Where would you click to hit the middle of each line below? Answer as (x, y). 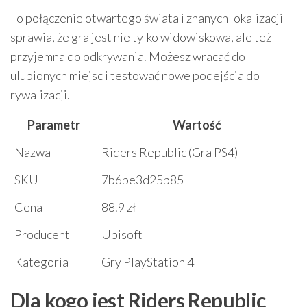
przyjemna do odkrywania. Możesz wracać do (128, 56)
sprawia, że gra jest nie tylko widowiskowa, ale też (141, 37)
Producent (42, 234)
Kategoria (41, 262)
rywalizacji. (40, 95)
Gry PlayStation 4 (148, 262)
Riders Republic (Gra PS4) (170, 152)
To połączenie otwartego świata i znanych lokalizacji (147, 18)
